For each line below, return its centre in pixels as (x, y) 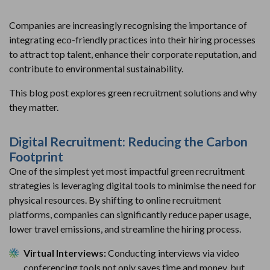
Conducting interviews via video (174, 253)
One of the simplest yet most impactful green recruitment (127, 171)
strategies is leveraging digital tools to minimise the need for (133, 185)
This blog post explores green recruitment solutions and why (133, 92)
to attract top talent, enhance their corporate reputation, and (133, 54)
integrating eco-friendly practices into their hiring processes (132, 39)
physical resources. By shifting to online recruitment (115, 199)
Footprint (36, 156)
